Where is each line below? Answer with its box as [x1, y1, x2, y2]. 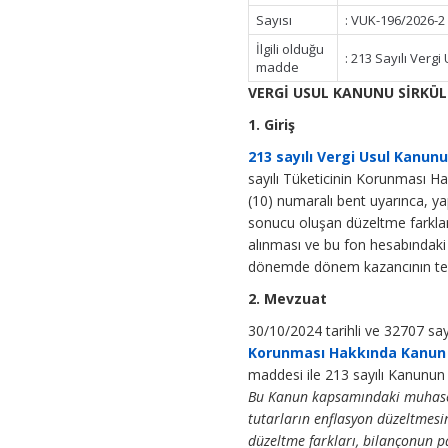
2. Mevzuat [248, 289, 328, 309]
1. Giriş [248, 115, 296, 135]
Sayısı [256, 11, 293, 30]
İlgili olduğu [256, 40, 325, 59]
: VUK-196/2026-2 [345, 11, 446, 30]
